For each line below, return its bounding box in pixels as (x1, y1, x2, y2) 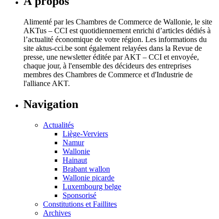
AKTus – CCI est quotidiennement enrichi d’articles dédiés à (23, 26, 211, 35)
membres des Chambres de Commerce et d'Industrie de (23, 70, 193, 79)
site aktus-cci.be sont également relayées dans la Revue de (23, 44, 202, 53)
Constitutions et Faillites (43, 200, 117, 209)
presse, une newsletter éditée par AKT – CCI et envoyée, (23, 53, 199, 62)
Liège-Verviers (63, 130, 108, 138)
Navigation (23, 98, 78, 111)
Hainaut (63, 156, 87, 165)
